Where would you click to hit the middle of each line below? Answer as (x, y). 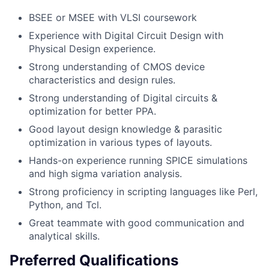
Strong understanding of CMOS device (117, 66)
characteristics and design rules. (102, 80)
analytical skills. (64, 236)
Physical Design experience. (92, 48)
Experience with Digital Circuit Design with (126, 35)
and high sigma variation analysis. (105, 173)
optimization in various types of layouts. (120, 142)
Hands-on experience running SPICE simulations (138, 160)
